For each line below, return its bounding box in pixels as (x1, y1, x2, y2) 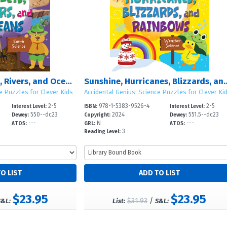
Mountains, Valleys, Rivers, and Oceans (65, 76, 72, 87)
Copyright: (84, 111, 110, 118)
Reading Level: (84, 129, 121, 135)
